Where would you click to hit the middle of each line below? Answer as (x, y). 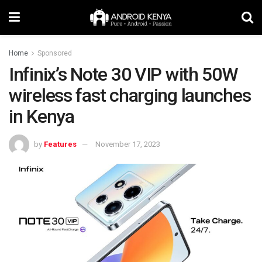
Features (60, 144)
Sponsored (55, 53)
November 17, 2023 (128, 144)
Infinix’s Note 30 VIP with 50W (123, 74)
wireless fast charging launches (130, 95)
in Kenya (42, 116)
